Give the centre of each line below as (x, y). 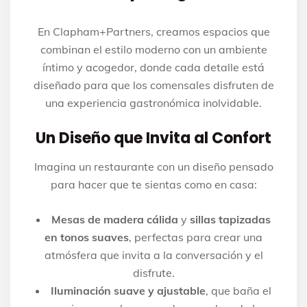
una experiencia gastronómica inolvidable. (153, 103)
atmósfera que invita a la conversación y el (153, 255)
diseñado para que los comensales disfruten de (153, 85)
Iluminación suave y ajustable (128, 291)
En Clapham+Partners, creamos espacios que (153, 32)
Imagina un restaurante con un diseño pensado (153, 167)
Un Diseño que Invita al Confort (153, 138)
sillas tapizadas (230, 220)
